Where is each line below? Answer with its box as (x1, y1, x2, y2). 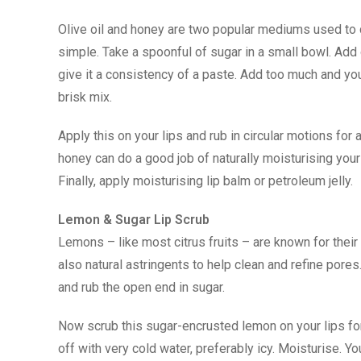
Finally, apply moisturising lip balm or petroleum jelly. (58, 173, 353, 189)
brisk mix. (58, 89, 112, 105)
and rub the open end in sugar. (58, 280, 225, 295)
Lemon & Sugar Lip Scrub (58, 212, 210, 227)
